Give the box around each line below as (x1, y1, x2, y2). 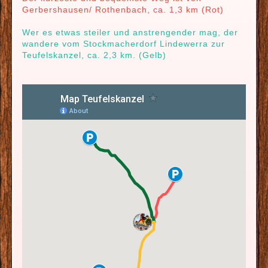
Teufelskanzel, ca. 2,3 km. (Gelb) (22, 50, 166, 60)
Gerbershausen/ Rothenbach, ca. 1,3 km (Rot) (22, 5, 224, 14)
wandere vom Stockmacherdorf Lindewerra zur (22, 39, 225, 48)
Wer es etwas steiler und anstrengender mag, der (22, 28, 238, 37)
